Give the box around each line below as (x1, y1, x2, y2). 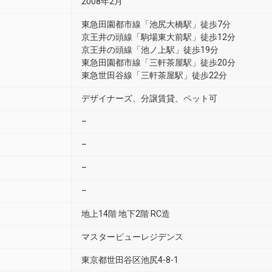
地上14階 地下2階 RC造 (81, 209, 170, 219)
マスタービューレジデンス (81, 232, 183, 242)
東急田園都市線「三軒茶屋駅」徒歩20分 (81, 58, 236, 67)
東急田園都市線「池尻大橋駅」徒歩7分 (81, 19, 231, 29)
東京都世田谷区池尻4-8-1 (81, 255, 178, 265)
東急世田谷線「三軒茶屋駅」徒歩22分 (81, 70, 227, 80)
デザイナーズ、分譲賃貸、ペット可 (81, 93, 217, 103)
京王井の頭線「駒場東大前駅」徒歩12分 (81, 32, 236, 42)
